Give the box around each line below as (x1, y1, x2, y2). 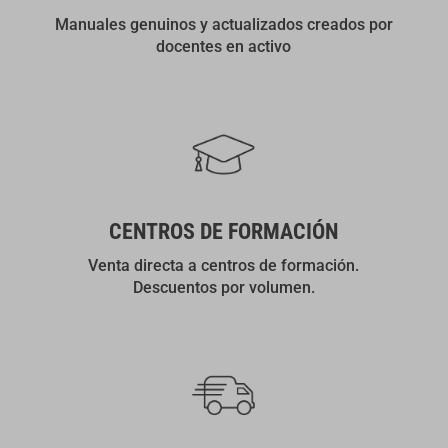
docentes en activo (156, 37, 292, 57)
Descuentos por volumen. (132, 278, 315, 298)
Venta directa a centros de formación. (88, 256, 360, 276)
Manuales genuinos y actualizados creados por (54, 15, 393, 35)
